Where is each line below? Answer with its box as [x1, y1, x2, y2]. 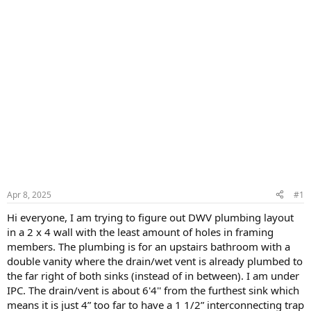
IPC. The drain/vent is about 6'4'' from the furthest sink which [7, 283, 299, 297]
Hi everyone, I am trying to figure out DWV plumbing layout [7, 210, 294, 224]
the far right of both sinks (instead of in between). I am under [7, 268, 299, 283]
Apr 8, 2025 [7, 188, 51, 201]
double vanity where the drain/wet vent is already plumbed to [7, 253, 303, 268]
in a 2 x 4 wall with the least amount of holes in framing [7, 224, 274, 239]
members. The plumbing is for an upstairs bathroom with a [7, 239, 290, 253]
